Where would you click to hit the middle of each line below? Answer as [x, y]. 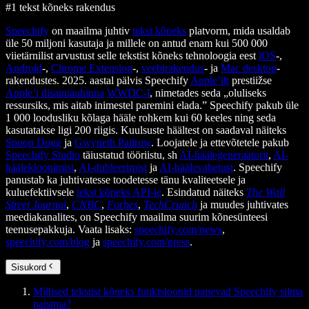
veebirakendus [173, 68]
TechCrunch [170, 205]
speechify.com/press [146, 242]
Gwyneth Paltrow [113, 143]
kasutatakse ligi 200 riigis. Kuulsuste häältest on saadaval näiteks [146, 130]
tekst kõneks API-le [119, 192]
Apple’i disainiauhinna [55, 93]
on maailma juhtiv [91, 31]
